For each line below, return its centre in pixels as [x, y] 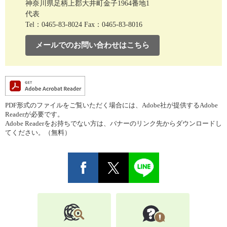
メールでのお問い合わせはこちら [92, 45]
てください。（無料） [38, 133]
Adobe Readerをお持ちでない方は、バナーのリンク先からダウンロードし [113, 124]
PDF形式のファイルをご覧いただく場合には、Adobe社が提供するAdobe [111, 105]
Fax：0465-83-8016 [113, 25]
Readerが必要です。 [34, 115]
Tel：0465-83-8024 [54, 25]
